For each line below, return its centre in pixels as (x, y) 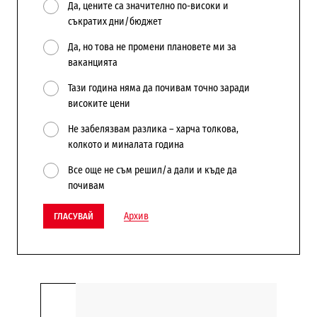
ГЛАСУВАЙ (73, 216)
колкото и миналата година (126, 145)
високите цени (99, 104)
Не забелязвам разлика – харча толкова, (153, 129)
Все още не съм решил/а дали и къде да (152, 170)
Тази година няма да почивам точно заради (158, 88)
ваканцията (92, 63)
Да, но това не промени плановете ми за (152, 47)
